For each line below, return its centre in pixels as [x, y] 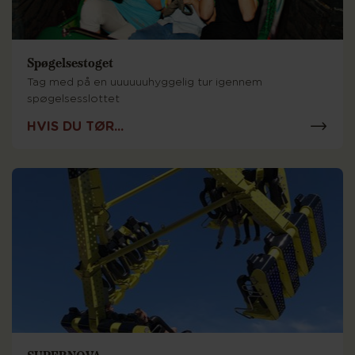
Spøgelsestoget [70, 62]
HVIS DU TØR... [75, 126]
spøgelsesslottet [73, 99]
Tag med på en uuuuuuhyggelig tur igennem [145, 82]
